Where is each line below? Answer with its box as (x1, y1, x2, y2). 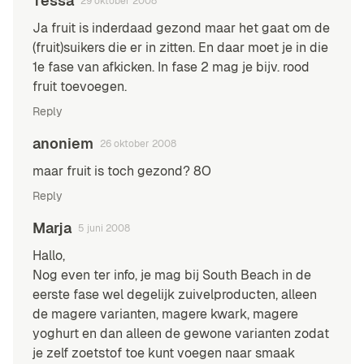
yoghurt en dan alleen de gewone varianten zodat (32, 325, 329, 343)
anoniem (32, 134, 93, 154)
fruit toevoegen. (32, 78, 127, 96)
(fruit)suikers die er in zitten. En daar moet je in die (32, 39, 328, 57)
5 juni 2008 (78, 222, 130, 236)
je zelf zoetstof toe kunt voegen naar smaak (32, 344, 295, 362)
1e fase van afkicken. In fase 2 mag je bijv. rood (32, 58, 310, 76)
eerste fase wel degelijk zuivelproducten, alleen (32, 286, 317, 304)
